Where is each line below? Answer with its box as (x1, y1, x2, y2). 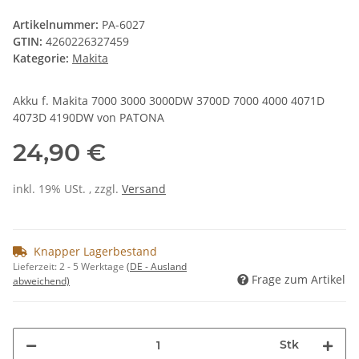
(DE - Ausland (127, 260, 187, 274)
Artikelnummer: (13, 17, 102, 33)
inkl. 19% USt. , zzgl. (13, 181, 122, 197)
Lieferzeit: (13, 260, 59, 274)
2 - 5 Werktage (59, 260, 127, 274)
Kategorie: (13, 50, 72, 67)
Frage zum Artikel (252, 272, 345, 288)
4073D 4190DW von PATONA (13, 110, 164, 126)
